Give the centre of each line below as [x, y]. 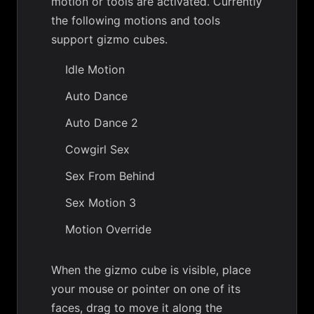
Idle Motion [95, 69]
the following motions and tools [136, 20]
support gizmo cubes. [109, 39]
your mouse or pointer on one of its [146, 289]
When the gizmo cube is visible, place [151, 270]
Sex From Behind [110, 176]
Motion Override [108, 229]
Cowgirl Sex [97, 149]
